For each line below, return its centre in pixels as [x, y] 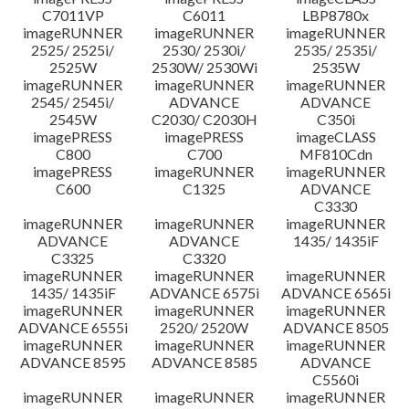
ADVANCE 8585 [204, 362]
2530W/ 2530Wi [204, 67]
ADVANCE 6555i [73, 327]
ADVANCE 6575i [204, 293]
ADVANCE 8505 [336, 327]
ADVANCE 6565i [336, 293]
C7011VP [73, 15]
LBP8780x [336, 15]
